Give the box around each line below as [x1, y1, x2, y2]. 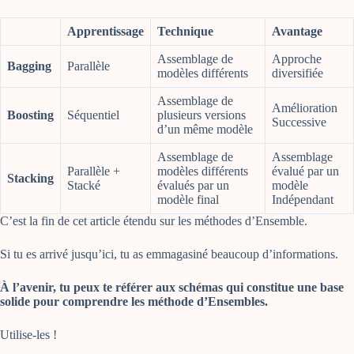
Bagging [7, 59, 51, 73]
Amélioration [272, 101, 337, 115]
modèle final [157, 193, 219, 207]
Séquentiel [67, 108, 119, 122]
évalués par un [157, 179, 229, 193]
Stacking [7, 171, 54, 186]
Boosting [7, 108, 54, 122]
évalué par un [272, 164, 339, 179]
